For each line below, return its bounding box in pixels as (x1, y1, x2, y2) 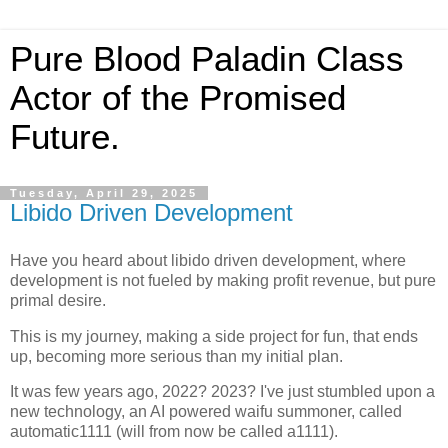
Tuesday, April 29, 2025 (10, 187, 198, 199)
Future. (10, 118, 120, 156)
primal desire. (10, 291, 106, 309)
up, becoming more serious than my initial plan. (10, 347, 343, 365)
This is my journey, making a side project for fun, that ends (10, 327, 418, 345)
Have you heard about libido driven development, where (10, 251, 406, 269)
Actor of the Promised (10, 79, 346, 117)
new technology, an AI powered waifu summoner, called (10, 403, 402, 421)
